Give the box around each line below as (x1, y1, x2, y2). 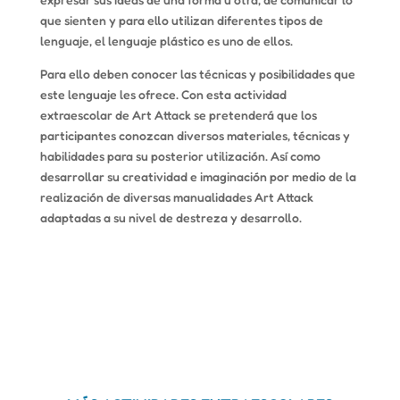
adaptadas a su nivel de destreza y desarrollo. (39, 210, 302, 225)
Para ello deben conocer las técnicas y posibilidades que (39, 66, 355, 81)
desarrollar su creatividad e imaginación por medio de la (39, 169, 356, 184)
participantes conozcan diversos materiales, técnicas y (39, 128, 350, 143)
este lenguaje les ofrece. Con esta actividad (39, 87, 287, 102)
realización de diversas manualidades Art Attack (39, 189, 313, 204)
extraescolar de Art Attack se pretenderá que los (39, 107, 317, 122)
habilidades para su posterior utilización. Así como (39, 148, 321, 163)
